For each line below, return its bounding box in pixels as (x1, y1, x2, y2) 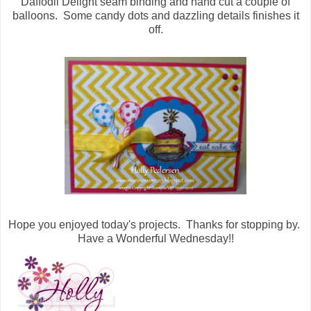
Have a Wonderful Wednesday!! (77, 233, 234, 245)
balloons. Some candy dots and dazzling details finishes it (12, 10, 299, 22)
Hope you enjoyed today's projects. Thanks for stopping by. (8, 219, 303, 231)
